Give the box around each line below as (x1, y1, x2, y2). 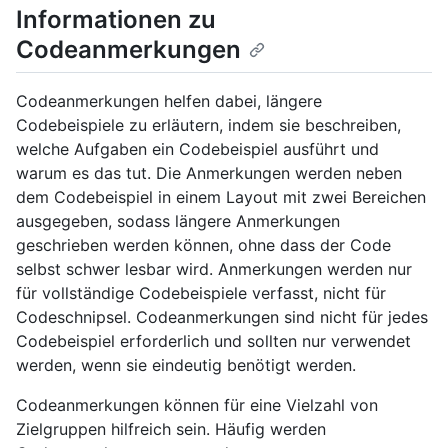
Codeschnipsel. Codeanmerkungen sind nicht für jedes (16, 307, 428, 328)
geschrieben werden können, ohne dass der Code (16, 235, 391, 256)
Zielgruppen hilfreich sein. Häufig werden (16, 419, 326, 440)
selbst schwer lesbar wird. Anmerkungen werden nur (16, 259, 412, 280)
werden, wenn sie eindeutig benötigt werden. (16, 355, 356, 376)
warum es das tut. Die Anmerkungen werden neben (16, 163, 402, 184)
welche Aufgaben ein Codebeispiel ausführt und (16, 139, 379, 160)
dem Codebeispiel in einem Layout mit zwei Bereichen (16, 187, 426, 208)
